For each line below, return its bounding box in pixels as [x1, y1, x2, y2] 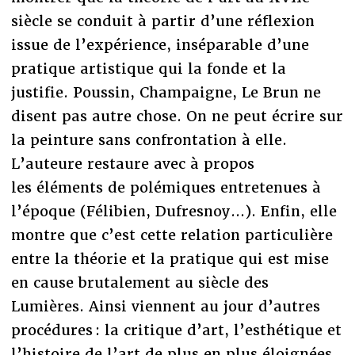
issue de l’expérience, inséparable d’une [10, 35, 309, 54]
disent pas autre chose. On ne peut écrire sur [10, 106, 343, 125]
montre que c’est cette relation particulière [10, 225, 333, 244]
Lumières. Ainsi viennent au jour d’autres [10, 296, 320, 315]
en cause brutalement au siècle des [10, 273, 269, 292]
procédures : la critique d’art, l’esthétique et [10, 320, 342, 339]
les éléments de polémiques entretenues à [10, 177, 321, 197]
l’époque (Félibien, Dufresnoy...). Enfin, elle [10, 201, 337, 220]
